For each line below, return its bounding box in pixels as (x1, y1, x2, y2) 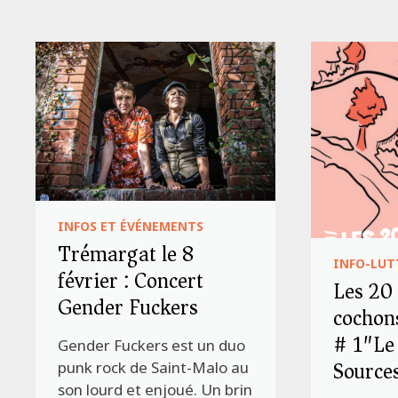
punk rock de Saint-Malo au (58, 356, 250, 378)
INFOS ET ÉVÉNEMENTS (58, 217, 204, 235)
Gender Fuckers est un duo (58, 334, 246, 355)
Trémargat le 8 (58, 235, 195, 273)
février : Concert (58, 261, 204, 299)
